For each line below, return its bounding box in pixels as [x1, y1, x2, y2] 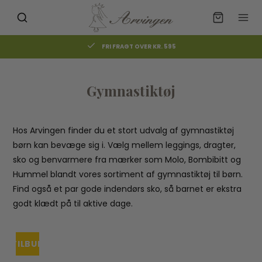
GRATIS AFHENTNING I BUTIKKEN [96, 42, 198, 51]
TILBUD [11, 238, 44, 250]
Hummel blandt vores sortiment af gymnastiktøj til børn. [13, 168, 243, 180]
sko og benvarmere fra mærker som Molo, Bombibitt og [13, 154, 242, 166]
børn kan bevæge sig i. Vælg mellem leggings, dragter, [13, 139, 236, 151]
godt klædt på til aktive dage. [13, 198, 133, 209]
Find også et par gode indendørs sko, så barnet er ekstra [13, 183, 242, 195]
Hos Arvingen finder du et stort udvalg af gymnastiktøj [13, 125, 235, 136]
